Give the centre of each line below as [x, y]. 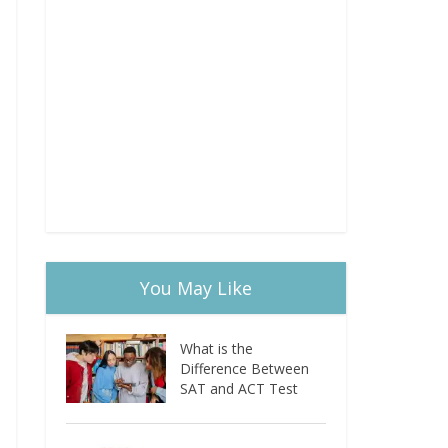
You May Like [196, 288]
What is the [217, 348]
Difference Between [245, 368]
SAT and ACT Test [239, 388]
